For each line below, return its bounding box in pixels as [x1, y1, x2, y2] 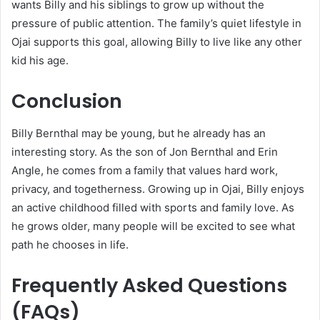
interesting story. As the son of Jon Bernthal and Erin [11, 144, 278, 159]
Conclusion [11, 88, 122, 115]
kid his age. [11, 54, 69, 68]
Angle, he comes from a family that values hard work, [11, 163, 278, 177]
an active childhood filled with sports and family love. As [11, 200, 294, 214]
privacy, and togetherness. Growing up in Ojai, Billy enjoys [11, 181, 304, 196]
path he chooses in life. [11, 237, 129, 251]
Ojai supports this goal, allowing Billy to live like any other [11, 35, 302, 49]
